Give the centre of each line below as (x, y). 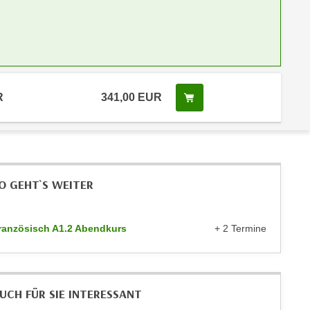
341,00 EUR (131, 97)
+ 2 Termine (240, 228)
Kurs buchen (225, 97)
